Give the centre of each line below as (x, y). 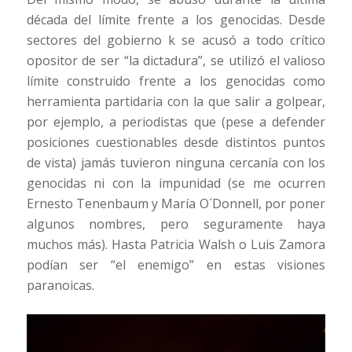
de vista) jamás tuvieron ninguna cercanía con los (176, 163)
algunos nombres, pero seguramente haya (176, 224)
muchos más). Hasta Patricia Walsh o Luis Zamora (176, 245)
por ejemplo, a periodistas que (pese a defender (176, 122)
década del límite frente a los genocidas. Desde (176, 20)
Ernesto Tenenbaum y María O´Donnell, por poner (176, 204)
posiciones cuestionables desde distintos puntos (176, 143)
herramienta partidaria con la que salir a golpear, (176, 102)
